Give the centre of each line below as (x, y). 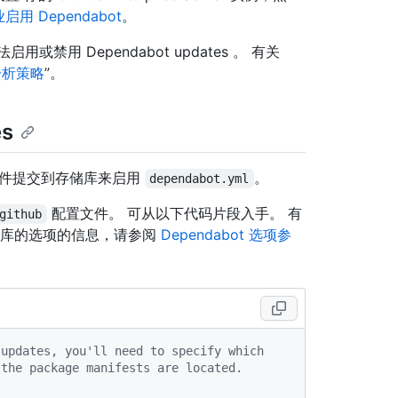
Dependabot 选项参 (226, 235)
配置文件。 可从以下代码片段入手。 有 (174, 214)
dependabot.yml (199, 179)
